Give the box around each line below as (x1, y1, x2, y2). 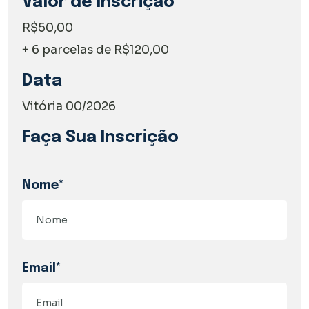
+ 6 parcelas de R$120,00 (22, 42, 169, 57)
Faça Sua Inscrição (22, 128, 179, 146)
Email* (22, 261, 61, 275)
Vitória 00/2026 (22, 99, 116, 114)
